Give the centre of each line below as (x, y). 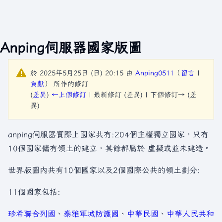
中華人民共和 (190, 214)
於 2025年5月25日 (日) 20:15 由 (83, 73)
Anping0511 (155, 73)
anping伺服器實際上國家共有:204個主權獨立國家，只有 (108, 134)
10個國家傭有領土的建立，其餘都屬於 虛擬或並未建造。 (110, 148)
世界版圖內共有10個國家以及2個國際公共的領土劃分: (104, 170)
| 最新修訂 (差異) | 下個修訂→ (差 (141, 95)
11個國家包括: (34, 192)
